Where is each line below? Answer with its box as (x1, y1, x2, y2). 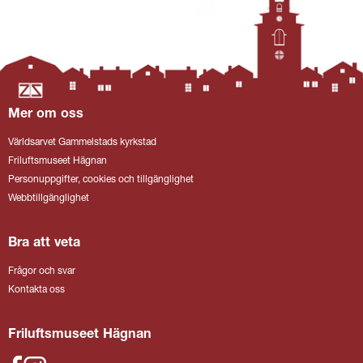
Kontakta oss (8, 285, 65, 295)
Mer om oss (8, 108, 83, 122)
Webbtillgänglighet (8, 194, 89, 203)
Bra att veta (8, 237, 80, 250)
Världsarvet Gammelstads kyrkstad (8, 138, 156, 147)
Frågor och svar (8, 267, 75, 276)
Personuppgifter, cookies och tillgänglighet (8, 175, 194, 185)
